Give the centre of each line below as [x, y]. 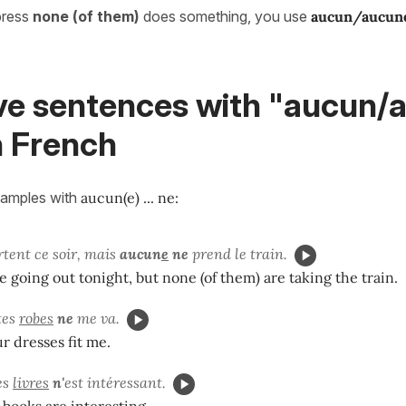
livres [31, 382]
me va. [97, 318]
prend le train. [238, 253]
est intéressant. [115, 382]
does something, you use [227, 16]
